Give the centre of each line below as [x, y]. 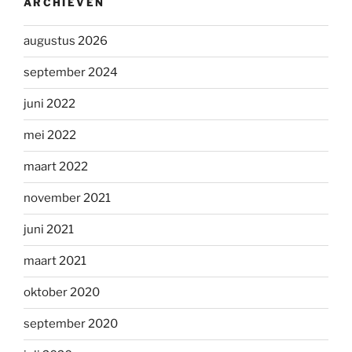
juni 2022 [49, 104]
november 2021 [67, 198]
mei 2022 [50, 136]
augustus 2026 [66, 41]
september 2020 [71, 324]
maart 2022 [56, 167]
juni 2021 [49, 230]
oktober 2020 [62, 293]
